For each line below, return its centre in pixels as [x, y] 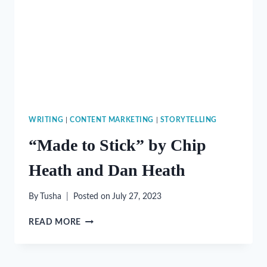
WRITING [46, 119]
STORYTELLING [189, 119]
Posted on [92, 197]
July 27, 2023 [137, 197]
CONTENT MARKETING [112, 119]
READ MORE [55, 223]
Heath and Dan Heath [107, 170]
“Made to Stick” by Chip [117, 145]
